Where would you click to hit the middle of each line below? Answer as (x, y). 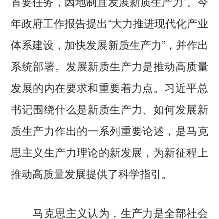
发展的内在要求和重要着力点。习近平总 (109, 87)
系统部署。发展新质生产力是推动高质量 (109, 66)
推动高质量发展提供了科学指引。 (92, 173)
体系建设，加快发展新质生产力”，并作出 (109, 44)
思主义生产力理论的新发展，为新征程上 (109, 152)
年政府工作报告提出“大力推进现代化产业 (109, 23)
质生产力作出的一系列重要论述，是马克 (109, 130)
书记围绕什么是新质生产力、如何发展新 (109, 109)
